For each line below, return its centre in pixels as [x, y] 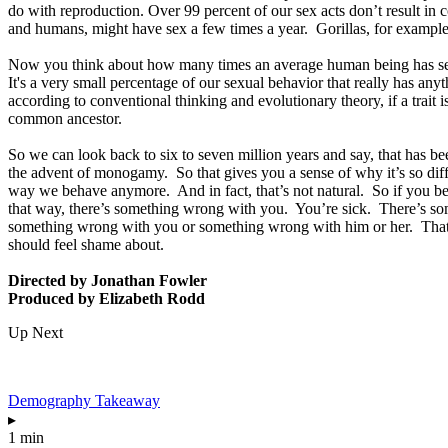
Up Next [35, 332]
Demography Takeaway [84, 400]
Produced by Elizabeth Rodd [106, 298]
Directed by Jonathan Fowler [107, 280]
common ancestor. [65, 118]
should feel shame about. [86, 244]
